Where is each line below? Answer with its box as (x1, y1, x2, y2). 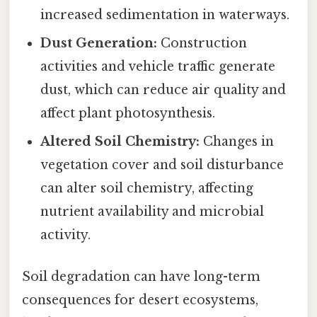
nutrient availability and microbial (40, 204, 265, 220)
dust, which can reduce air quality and (40, 82, 287, 98)
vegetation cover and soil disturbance (40, 157, 284, 173)
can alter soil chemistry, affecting (40, 180, 254, 197)
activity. (40, 227, 91, 243)
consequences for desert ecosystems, (22, 292, 258, 309)
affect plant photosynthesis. (40, 105, 216, 122)
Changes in (200, 134, 275, 150)
